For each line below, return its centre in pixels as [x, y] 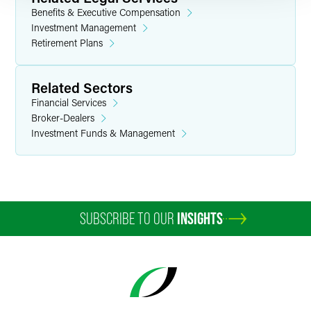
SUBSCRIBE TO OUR [128, 218]
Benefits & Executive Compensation [106, 12]
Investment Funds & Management [103, 133]
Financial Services [69, 102]
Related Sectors [82, 87]
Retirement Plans [67, 43]
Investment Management [84, 27]
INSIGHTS [200, 218]
